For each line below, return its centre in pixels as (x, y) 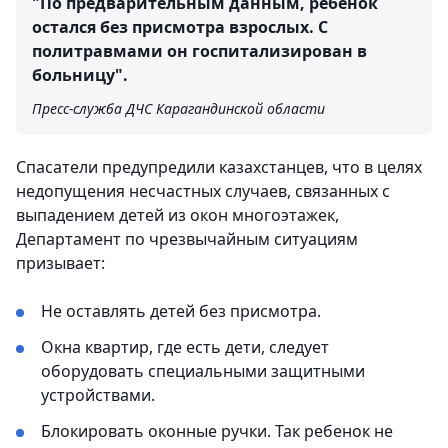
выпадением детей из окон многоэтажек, (177, 215)
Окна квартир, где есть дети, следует (185, 347)
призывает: (60, 263)
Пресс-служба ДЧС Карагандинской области (178, 109)
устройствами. (98, 395)
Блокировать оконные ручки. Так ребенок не (217, 431)
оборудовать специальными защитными (203, 371)
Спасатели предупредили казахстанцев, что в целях (219, 167)
